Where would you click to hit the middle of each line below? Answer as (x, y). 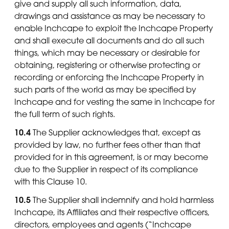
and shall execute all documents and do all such (109, 40)
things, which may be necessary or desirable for (107, 52)
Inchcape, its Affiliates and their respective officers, (112, 212)
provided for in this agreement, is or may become (111, 157)
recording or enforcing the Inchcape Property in (109, 77)
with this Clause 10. (51, 182)
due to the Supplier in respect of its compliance (106, 169)
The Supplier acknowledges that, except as (116, 133)
